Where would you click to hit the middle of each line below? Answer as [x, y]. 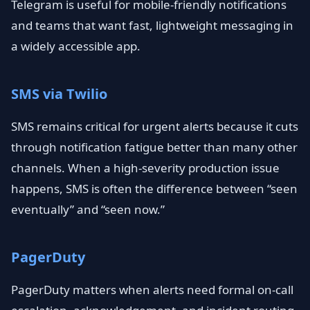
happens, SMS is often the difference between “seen [154, 189]
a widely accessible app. [76, 46]
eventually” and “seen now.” [88, 209]
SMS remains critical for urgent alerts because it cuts [155, 126]
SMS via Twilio [59, 94]
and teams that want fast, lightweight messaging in [152, 25]
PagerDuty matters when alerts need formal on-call [152, 290]
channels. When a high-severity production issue [145, 168]
